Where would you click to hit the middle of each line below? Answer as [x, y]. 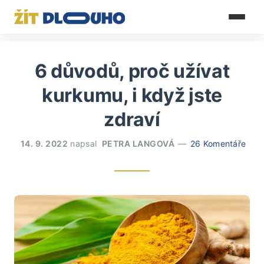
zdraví [132, 119]
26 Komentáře [218, 143]
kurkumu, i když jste [132, 95]
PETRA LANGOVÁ [138, 143]
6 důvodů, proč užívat [132, 71]
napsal [84, 143]
